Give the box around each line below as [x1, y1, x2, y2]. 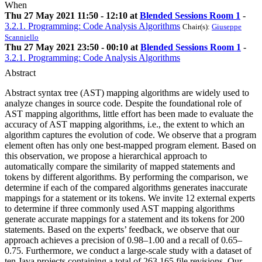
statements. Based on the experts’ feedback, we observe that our [5, 225, 239, 235]
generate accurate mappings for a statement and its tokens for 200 [5, 214, 244, 225]
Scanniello [5, 33, 39, 42]
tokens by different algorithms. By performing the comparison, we [5, 172, 248, 182]
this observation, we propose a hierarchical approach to [5, 151, 207, 161]
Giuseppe [212, 22, 242, 32]
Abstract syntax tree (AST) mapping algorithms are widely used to [5, 88, 249, 98]
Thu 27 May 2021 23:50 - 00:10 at [5, 42, 140, 53]
